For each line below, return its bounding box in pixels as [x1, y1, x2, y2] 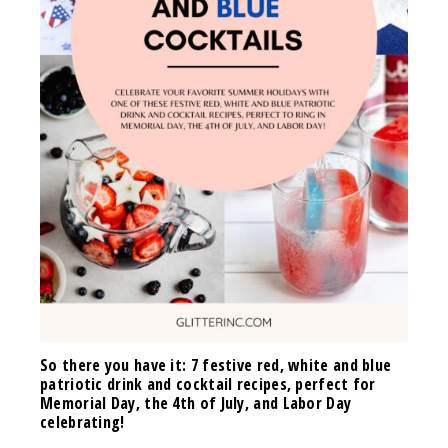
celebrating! [40, 410, 125, 433]
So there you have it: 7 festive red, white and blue [40, 353, 392, 376]
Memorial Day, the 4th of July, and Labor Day [40, 391, 352, 414]
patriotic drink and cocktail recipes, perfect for [40, 372, 376, 395]
